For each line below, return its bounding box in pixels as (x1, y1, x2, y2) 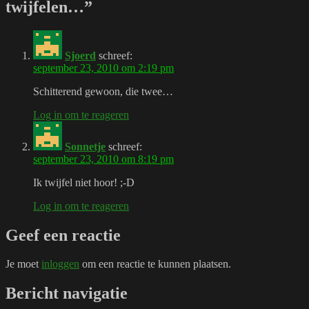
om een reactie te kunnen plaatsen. (79, 258, 231, 270)
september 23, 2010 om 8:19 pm (33, 152, 174, 165)
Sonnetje (65, 140, 106, 152)
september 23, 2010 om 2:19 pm (33, 61, 174, 74)
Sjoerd (65, 49, 96, 61)
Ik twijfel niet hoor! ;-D (33, 176, 134, 188)
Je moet (6, 258, 41, 270)
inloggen (41, 258, 79, 270)
